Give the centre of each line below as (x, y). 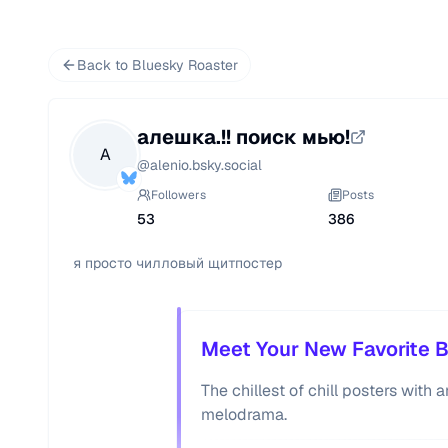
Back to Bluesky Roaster (157, 65)
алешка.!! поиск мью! (243, 137)
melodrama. (244, 414)
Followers (178, 195)
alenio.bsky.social (206, 165)
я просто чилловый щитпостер (179, 263)
